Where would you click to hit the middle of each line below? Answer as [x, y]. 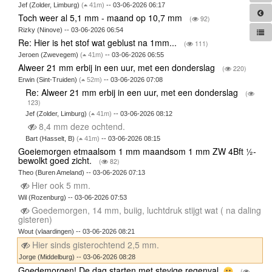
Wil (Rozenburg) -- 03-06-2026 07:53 [72, 197]
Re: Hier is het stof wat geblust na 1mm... [98, 42]
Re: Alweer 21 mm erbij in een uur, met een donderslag [133, 92]
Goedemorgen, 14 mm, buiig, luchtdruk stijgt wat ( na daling [145, 210]
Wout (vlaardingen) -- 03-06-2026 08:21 [76, 231]
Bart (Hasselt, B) [51, 138]
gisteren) [36, 219]
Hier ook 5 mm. [61, 185]
